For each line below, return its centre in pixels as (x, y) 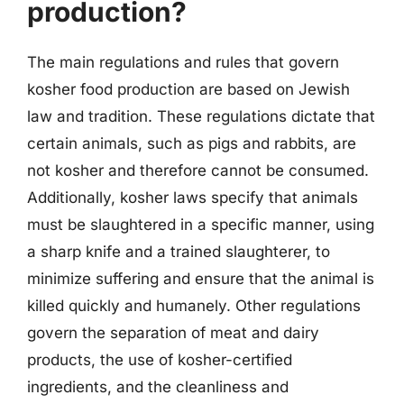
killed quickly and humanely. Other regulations (194, 305)
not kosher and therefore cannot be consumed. (198, 170)
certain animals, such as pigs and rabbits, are (192, 143)
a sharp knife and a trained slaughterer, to (179, 251)
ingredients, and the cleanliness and (158, 386)
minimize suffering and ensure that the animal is (201, 278)
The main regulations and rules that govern (183, 62)
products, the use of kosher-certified (160, 359)
